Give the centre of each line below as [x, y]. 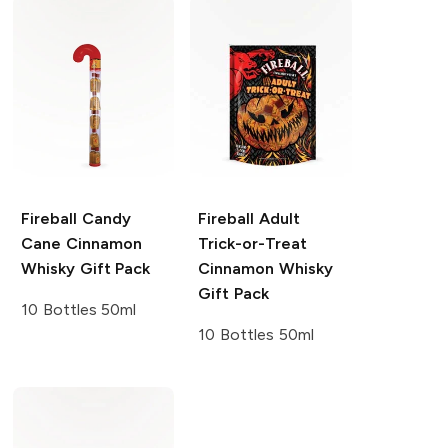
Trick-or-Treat [253, 244]
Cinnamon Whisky [266, 269]
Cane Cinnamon [81, 244]
